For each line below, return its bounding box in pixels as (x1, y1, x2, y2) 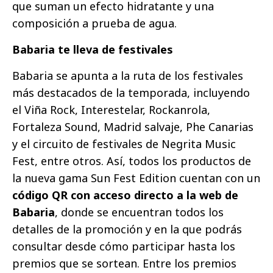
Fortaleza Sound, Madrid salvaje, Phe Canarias (12, 119, 253, 134)
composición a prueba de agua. (12, 15, 177, 30)
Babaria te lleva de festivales (12, 41, 173, 57)
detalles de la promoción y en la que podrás (12, 221, 242, 236)
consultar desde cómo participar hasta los (12, 238, 235, 253)
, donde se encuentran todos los (55, 204, 224, 219)
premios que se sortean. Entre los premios (12, 255, 236, 271)
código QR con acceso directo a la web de (12, 187, 238, 202)
